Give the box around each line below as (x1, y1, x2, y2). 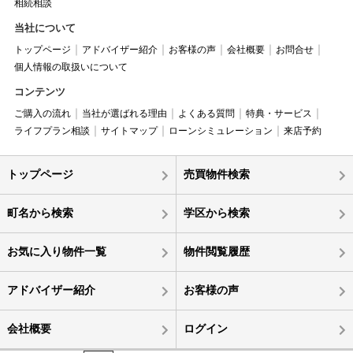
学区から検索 (183, 206, 250, 219)
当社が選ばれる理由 (81, 107, 167, 119)
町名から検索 (6, 206, 73, 219)
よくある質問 (177, 107, 235, 119)
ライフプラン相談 (13, 124, 90, 136)
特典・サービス (245, 107, 312, 119)
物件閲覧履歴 (183, 244, 250, 258)
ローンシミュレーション (168, 124, 273, 136)
